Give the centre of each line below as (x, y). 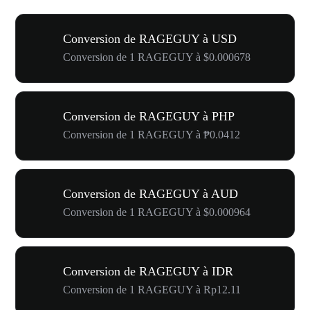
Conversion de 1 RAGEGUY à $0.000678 (157, 57)
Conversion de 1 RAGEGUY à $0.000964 (157, 212)
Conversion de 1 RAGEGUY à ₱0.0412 (152, 135)
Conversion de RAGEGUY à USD (150, 39)
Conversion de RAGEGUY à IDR (148, 271)
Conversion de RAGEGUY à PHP (149, 116)
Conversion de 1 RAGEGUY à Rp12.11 (152, 290)
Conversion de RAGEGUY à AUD (151, 194)
